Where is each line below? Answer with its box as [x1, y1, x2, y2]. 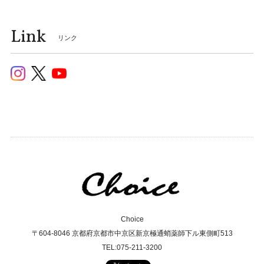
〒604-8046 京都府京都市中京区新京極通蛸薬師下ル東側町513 [31, 229, 233, 237]
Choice [120, 214, 144, 223]
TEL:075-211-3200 [102, 243, 162, 252]
